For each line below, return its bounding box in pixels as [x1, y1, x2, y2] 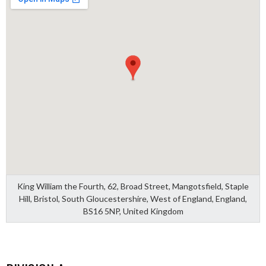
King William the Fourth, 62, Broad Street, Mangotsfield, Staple [17, 180, 249, 191]
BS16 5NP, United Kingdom [83, 205, 183, 216]
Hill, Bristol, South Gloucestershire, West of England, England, [19, 193, 247, 204]
